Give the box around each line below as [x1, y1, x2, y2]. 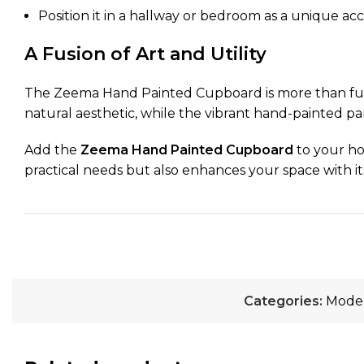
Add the [24, 142, 80, 158]
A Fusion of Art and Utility [24, 43, 266, 65]
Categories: [244, 293, 323, 309]
